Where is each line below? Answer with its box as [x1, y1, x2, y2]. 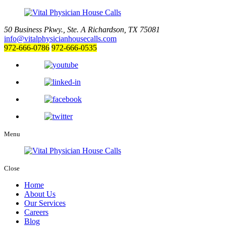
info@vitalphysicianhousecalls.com [4, 34, 117, 43]
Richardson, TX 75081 [88, 25, 160, 34]
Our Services [24, 199, 66, 207]
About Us [24, 190, 55, 198]
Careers [24, 208, 48, 216]
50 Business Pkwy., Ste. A [4, 25, 88, 34]
